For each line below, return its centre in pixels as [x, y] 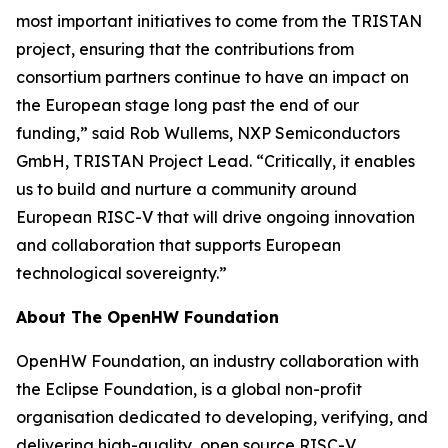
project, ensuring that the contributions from [185, 49]
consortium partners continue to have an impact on [212, 77]
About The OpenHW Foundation [147, 317]
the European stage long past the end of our [187, 105]
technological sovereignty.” [121, 273]
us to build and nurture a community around [186, 189]
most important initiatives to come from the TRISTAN [219, 21]
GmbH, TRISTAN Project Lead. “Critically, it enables [215, 161]
